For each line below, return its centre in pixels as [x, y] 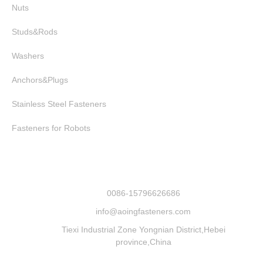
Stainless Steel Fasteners [59, 104]
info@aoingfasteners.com [143, 212]
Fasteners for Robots [51, 128]
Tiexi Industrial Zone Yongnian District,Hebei [143, 230]
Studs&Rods [35, 32]
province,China [143, 242]
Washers [28, 56]
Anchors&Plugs [40, 80]
